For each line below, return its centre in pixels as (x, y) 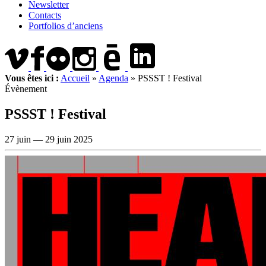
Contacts (45, 15)
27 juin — (25, 139)
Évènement (26, 89)
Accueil (75, 78)
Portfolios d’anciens (66, 26)
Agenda (113, 78)
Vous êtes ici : (32, 78)
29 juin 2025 (69, 139)
